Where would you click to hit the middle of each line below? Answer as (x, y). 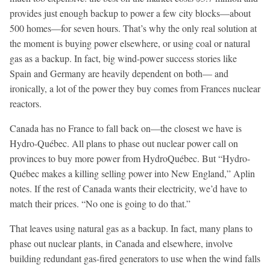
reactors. (26, 103)
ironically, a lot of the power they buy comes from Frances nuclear (135, 88)
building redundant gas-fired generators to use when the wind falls (135, 258)
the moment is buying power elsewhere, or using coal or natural (130, 43)
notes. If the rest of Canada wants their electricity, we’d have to (128, 188)
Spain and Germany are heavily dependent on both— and (119, 73)
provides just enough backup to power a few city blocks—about (130, 13)
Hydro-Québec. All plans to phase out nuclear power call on (124, 143)
